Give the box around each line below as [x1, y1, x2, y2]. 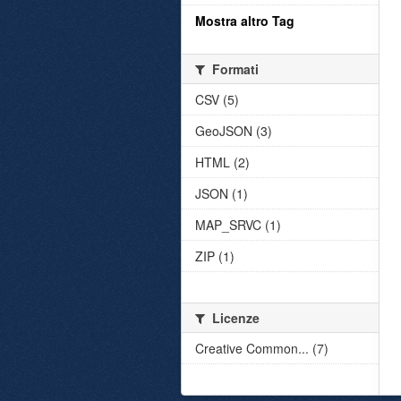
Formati [209, 60, 259, 78]
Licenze [209, 309, 260, 327]
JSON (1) [195, 184, 248, 202]
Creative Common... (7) [195, 339, 328, 357]
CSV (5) [195, 90, 239, 108]
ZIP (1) [195, 247, 235, 265]
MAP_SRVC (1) [195, 216, 281, 234]
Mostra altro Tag [195, 12, 294, 30]
